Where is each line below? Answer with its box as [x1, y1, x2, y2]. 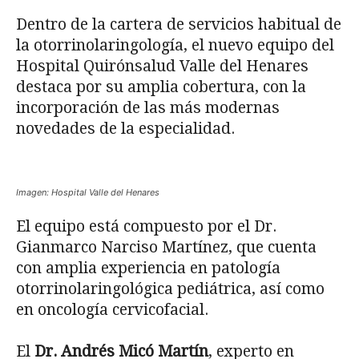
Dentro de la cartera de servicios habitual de [16, 15, 341, 34]
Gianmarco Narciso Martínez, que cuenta [16, 238, 317, 257]
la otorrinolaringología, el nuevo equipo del [16, 36, 334, 55]
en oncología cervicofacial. [16, 301, 208, 320]
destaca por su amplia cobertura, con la [16, 78, 306, 97]
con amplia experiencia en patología [16, 259, 280, 278]
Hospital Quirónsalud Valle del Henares [16, 57, 309, 76]
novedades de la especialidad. [16, 119, 235, 139]
